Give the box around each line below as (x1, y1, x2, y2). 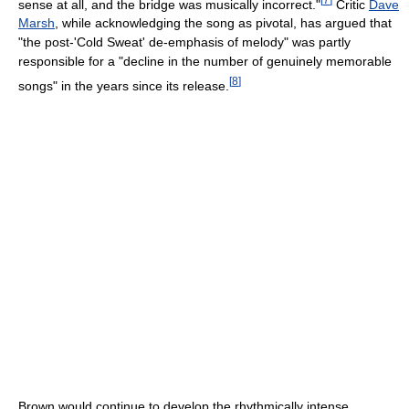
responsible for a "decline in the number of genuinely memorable (18, 54, 392, 69)
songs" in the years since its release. (18, 78, 229, 93)
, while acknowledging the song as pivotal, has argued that (55, 16, 392, 31)
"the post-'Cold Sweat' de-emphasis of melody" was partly (18, 35, 351, 50)
